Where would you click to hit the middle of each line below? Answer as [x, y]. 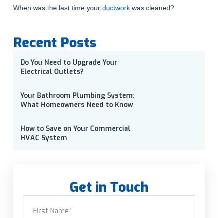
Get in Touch [109, 187]
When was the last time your [57, 8]
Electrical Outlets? [52, 72]
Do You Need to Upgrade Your [69, 63]
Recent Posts [54, 43]
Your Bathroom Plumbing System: [77, 96]
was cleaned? [152, 8]
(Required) [57, 199]
